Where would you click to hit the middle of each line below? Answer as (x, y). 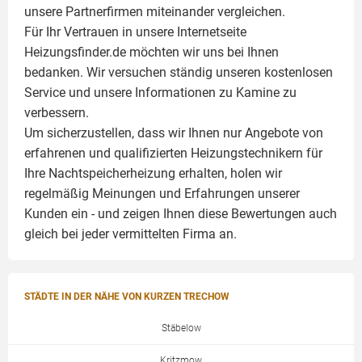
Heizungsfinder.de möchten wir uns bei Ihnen (152, 52)
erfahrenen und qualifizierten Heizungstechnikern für (173, 153)
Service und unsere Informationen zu (130, 93)
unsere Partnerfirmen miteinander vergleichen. (155, 12)
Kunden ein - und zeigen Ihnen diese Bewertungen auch (181, 214)
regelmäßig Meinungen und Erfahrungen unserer (162, 194)
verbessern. (57, 113)
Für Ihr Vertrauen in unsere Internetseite (135, 32)
